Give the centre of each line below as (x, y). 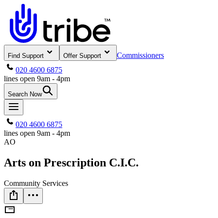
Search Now (25, 94)
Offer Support (82, 56)
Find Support (26, 56)
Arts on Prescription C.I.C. (71, 162)
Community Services (36, 183)
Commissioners (140, 55)
